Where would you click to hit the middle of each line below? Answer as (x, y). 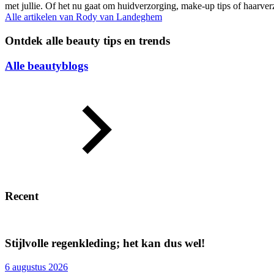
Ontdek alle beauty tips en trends (87, 40)
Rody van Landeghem (119, 17)
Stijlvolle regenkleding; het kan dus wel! (105, 243)
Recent (22, 196)
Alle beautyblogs (46, 65)
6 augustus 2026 (36, 267)
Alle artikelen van (40, 17)
